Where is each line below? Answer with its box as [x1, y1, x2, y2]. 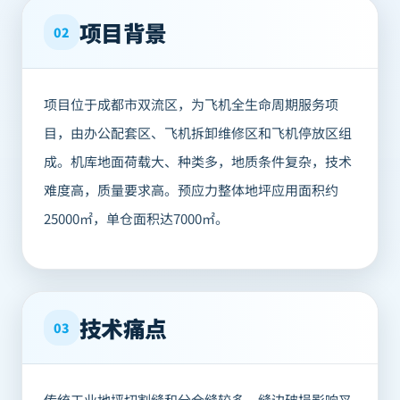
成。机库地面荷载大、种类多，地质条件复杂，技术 [44, 152, 352, 171]
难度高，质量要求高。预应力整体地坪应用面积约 [44, 180, 338, 199]
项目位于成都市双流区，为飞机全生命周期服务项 [44, 95, 338, 113]
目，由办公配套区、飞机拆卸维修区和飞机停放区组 [44, 123, 352, 142]
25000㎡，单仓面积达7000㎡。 [44, 209, 229, 228]
